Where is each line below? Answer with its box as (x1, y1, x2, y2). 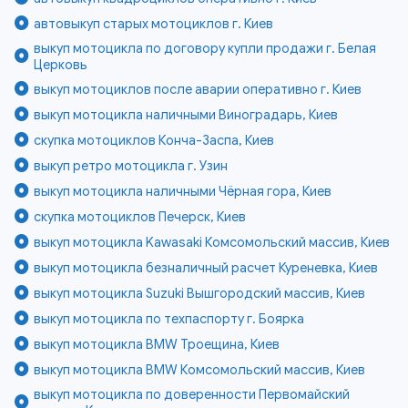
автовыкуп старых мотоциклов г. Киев (34, 15, 274, 32)
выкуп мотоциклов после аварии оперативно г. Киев (34, 80, 362, 97)
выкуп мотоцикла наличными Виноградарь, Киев (34, 106, 339, 123)
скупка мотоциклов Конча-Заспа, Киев (34, 131, 275, 148)
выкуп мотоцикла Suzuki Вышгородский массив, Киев (34, 284, 366, 301)
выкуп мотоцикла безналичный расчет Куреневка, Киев (34, 259, 379, 276)
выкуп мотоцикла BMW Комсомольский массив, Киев (34, 361, 366, 378)
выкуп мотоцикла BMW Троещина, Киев (34, 335, 280, 352)
